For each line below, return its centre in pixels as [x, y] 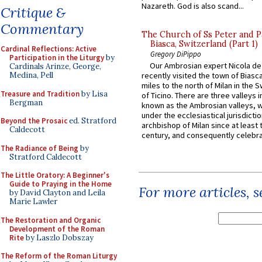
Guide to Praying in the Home [61, 184]
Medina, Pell [31, 75]
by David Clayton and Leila [57, 193]
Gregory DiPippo [176, 54]
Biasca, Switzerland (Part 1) [204, 44]
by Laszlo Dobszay [59, 237]
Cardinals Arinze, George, [55, 66]
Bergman [26, 102]
